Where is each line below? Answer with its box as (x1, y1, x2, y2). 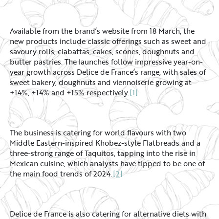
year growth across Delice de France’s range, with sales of (10, 66, 206, 78)
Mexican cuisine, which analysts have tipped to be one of (10, 158, 205, 169)
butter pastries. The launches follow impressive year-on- (10, 56, 203, 67)
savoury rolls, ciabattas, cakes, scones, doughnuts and (10, 46, 195, 57)
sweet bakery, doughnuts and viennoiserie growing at (10, 77, 192, 88)
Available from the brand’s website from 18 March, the (10, 25, 195, 37)
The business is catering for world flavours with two (10, 127, 186, 138)
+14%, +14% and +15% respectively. (10, 87, 130, 98)
